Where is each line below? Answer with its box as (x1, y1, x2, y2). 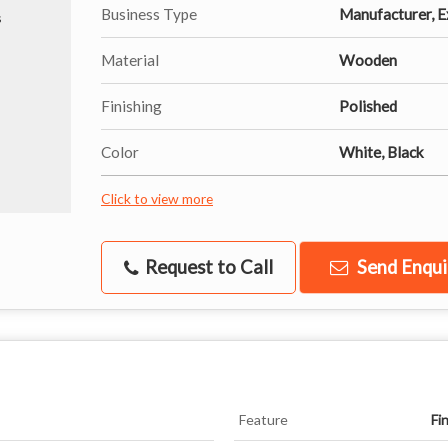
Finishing (101, 96, 162, 115)
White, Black (339, 142, 424, 161)
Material (101, 50, 159, 69)
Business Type (101, 4, 197, 23)
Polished (339, 96, 397, 115)
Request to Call (141, 255, 273, 278)
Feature (239, 410, 288, 428)
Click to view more (101, 189, 213, 207)
